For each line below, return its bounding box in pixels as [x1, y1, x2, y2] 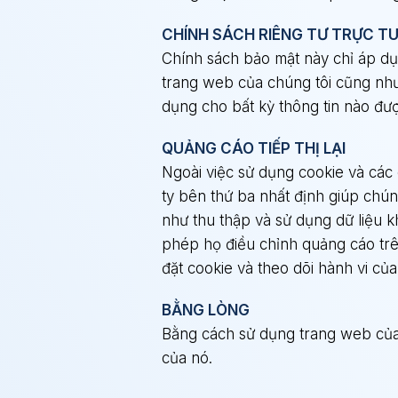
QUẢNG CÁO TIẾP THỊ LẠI [162, 139, 346, 157]
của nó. [162, 349, 212, 367]
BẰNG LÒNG [162, 301, 250, 319]
